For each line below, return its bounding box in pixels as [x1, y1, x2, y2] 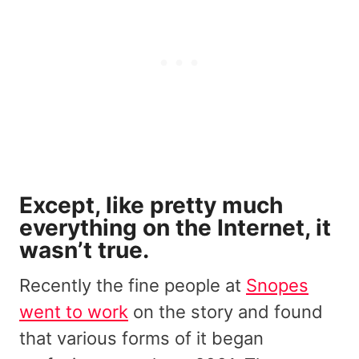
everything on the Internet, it [19, 213, 331, 241]
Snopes [246, 274, 309, 296]
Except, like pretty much [19, 191, 283, 219]
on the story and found [128, 301, 323, 322]
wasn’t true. [19, 236, 155, 264]
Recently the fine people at [19, 274, 246, 296]
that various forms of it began [19, 327, 264, 349]
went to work [19, 301, 128, 322]
